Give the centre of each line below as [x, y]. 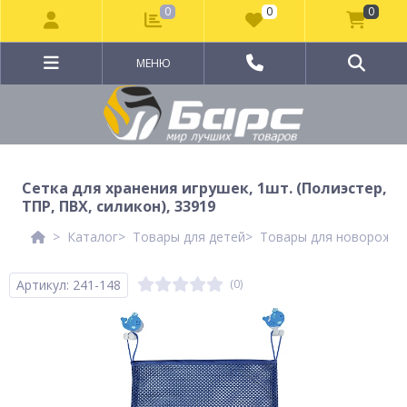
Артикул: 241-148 [69, 285]
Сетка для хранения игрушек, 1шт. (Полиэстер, [204, 188]
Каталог [93, 237]
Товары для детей [189, 237]
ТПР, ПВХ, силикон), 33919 [119, 206]
